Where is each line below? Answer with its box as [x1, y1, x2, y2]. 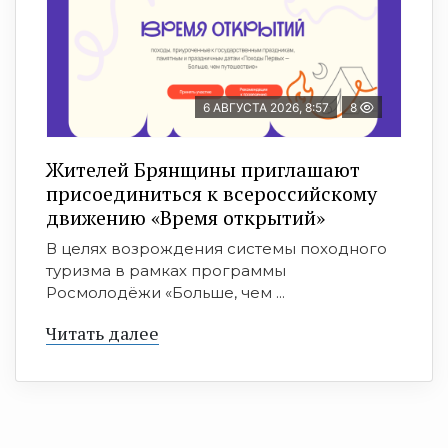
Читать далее [46, 320, 159, 345]
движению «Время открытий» [46, 203, 325, 231]
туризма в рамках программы [46, 260, 286, 280]
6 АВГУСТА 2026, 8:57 [203, 99, 329, 115]
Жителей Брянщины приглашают [46, 155, 360, 183]
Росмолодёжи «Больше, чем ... [46, 282, 285, 302]
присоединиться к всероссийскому [46, 179, 377, 207]
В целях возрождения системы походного [46, 238, 387, 258]
